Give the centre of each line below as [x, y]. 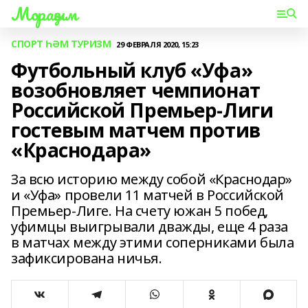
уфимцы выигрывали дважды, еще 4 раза [150, 227]
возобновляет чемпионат [136, 90]
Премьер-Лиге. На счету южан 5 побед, [140, 211]
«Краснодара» [81, 150]
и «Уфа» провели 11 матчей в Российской [148, 195]
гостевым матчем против [136, 130]
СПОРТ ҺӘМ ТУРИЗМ [61, 44]
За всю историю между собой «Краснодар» [152, 179]
